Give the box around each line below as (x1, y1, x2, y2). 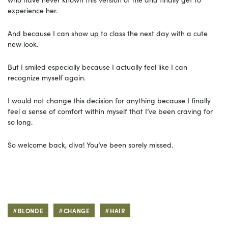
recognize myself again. (8, 72, 85, 82)
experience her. (8, 5, 58, 15)
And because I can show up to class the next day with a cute (8, 27, 208, 38)
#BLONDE (13, 206, 44, 215)
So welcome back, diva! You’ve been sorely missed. (8, 139, 173, 150)
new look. (8, 38, 38, 49)
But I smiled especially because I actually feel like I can (8, 61, 187, 72)
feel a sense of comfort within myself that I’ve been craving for (8, 105, 213, 116)
